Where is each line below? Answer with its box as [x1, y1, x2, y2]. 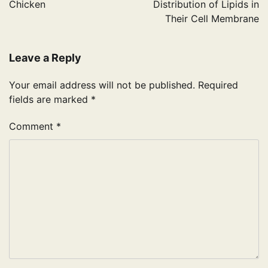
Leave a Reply [9, 51, 81, 65]
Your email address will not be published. [9, 79, 195, 92]
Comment [9, 120, 56, 133]
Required [198, 79, 238, 92]
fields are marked [9, 93, 91, 106]
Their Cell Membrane [165, 13, 259, 25]
